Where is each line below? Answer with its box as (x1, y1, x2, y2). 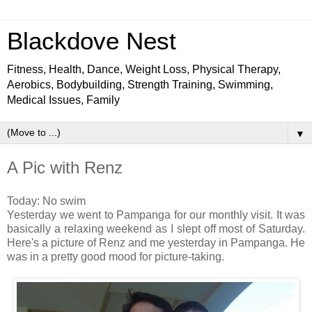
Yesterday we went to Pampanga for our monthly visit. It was (7, 208, 305, 221)
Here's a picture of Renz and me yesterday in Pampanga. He (7, 236, 305, 249)
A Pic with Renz (7, 158, 123, 177)
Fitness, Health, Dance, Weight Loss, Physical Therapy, (7, 63, 281, 75)
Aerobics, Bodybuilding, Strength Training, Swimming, (7, 79, 273, 91)
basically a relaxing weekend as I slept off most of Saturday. (7, 222, 305, 235)
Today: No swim (7, 194, 86, 207)
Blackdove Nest (7, 28, 176, 54)
